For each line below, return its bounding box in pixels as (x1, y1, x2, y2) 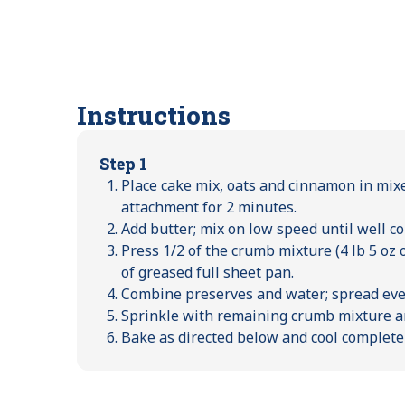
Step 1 (99, 152, 148, 174)
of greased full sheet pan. (121, 261, 295, 282)
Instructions (77, 98, 231, 132)
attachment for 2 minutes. (121, 196, 297, 217)
